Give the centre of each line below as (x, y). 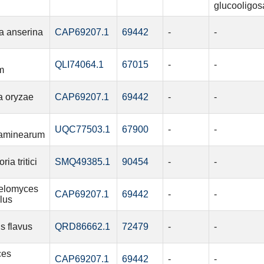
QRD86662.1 (82, 227)
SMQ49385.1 (82, 162)
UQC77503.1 (82, 130)
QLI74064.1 (79, 65)
